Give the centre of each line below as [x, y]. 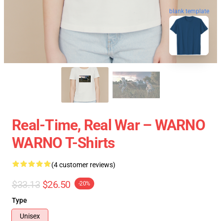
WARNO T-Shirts [63, 143]
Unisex [30, 216]
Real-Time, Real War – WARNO [109, 125]
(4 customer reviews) [83, 165]
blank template [189, 10]
